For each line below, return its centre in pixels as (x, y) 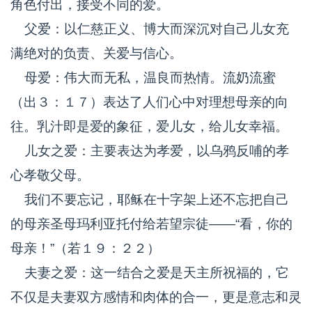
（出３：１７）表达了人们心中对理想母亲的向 (149, 102)
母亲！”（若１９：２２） (85, 248)
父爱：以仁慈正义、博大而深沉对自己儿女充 (150, 29)
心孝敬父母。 (50, 175)
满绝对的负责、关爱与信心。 (96, 53)
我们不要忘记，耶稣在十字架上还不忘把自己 (150, 200)
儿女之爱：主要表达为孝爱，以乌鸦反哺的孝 (150, 151)
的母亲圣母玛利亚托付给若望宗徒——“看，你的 (151, 224)
